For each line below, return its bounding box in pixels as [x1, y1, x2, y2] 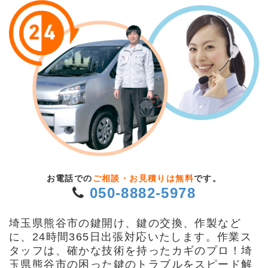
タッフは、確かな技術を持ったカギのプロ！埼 [9, 245, 253, 257]
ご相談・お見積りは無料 [92, 174, 194, 184]
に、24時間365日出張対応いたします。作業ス [9, 231, 252, 243]
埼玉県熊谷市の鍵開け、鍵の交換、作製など [9, 217, 241, 230]
